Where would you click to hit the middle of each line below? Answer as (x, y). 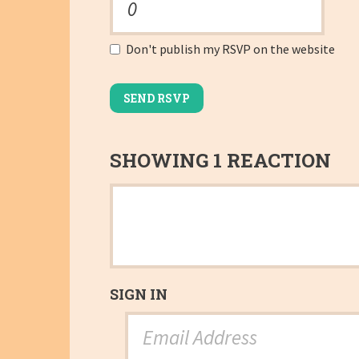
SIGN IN (139, 294)
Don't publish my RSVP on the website (229, 49)
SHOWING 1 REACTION (220, 161)
